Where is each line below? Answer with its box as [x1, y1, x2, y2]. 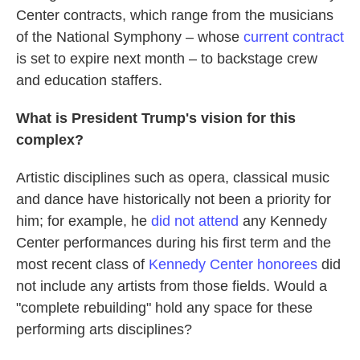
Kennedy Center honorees [149, 256, 317, 272]
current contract [243, 29, 344, 45]
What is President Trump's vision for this [16, 110, 296, 126]
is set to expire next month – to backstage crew [16, 51, 317, 67]
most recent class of [16, 256, 149, 272]
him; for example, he [16, 213, 151, 229]
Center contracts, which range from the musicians [16, 7, 333, 23]
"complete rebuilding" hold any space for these [16, 300, 313, 316]
